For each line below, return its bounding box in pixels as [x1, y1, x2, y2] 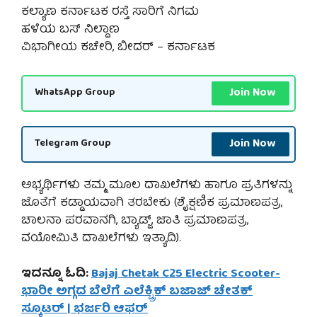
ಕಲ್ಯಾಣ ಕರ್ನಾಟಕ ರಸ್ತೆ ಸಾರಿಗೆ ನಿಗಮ [21, 2, 199, 23]
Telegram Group [35, 134, 111, 154]
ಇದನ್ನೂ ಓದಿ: [21, 264, 91, 285]
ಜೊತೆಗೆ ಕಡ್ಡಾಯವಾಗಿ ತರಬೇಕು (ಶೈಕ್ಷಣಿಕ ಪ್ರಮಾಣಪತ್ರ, [21, 192, 282, 214]
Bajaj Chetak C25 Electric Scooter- [91, 264, 280, 285]
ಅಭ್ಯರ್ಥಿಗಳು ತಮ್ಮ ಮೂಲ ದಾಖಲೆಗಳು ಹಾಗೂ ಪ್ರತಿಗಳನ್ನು [21, 175, 292, 196]
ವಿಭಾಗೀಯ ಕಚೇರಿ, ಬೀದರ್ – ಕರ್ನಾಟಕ [21, 38, 215, 59]
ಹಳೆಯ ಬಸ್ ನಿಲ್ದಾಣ [21, 20, 120, 41]
